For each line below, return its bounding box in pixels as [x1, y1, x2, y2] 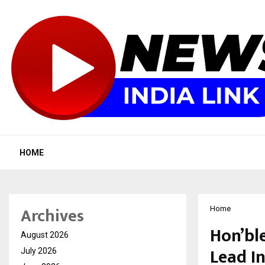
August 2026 [21, 230, 69, 240]
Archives [21, 202, 84, 231]
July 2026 [21, 246, 57, 256]
